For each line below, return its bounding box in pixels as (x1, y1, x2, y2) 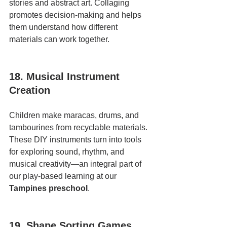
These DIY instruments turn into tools (9, 135, 143, 144)
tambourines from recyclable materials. (9, 123, 149, 132)
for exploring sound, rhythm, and (9, 147, 126, 156)
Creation (9, 85, 50, 96)
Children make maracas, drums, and (9, 111, 141, 120)
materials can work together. (9, 35, 109, 44)
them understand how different (9, 23, 120, 31)
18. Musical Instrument (9, 71, 123, 82)
